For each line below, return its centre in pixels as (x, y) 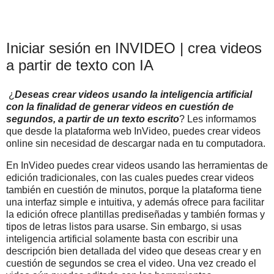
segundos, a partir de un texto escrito (93, 119)
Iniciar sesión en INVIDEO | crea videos (134, 48)
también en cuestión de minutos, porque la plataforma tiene (134, 190)
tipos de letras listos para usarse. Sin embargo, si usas (124, 226)
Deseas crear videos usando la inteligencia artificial (133, 94)
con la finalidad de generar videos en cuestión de (120, 106)
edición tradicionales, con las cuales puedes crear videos (130, 177)
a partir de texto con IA (80, 65)
